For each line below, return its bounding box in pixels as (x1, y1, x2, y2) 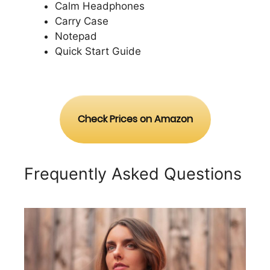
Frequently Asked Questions (24, 164, 242, 184)
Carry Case (55, 14, 108, 27)
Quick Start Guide (55, 45, 141, 57)
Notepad (55, 30, 97, 42)
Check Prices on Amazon (77, 112, 193, 127)
